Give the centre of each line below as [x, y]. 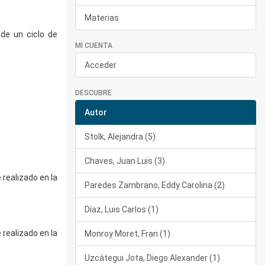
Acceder [101, 65]
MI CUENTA [94, 46]
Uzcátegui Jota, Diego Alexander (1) [152, 258]
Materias [102, 18]
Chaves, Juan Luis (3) [125, 161]
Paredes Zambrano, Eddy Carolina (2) [155, 185]
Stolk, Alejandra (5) [120, 137]
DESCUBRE [93, 93]
